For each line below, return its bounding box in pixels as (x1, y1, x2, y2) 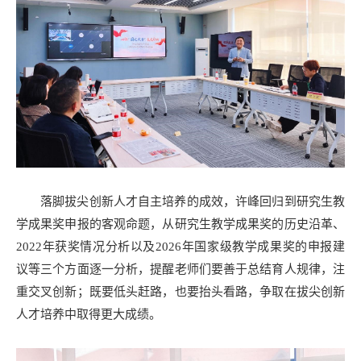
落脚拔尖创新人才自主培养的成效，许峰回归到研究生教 (40, 195, 345, 209)
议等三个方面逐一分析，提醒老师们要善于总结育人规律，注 (16, 263, 345, 276)
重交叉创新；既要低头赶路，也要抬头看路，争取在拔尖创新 (16, 285, 345, 299)
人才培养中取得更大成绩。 (16, 308, 161, 322)
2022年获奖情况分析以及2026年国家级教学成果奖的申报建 (16, 240, 345, 254)
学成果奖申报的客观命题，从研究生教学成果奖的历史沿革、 (16, 218, 345, 231)
